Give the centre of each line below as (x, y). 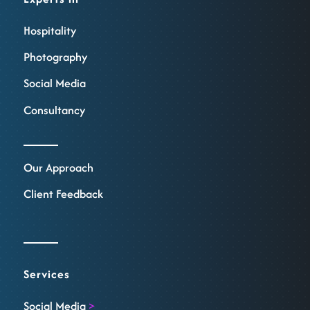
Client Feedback (63, 194)
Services (46, 274)
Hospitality (49, 30)
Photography (55, 56)
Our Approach (58, 167)
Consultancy (54, 110)
